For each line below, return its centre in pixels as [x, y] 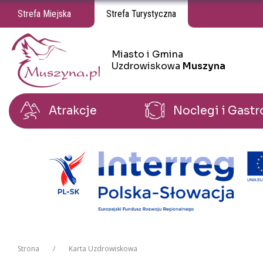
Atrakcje [73, 111]
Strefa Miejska [44, 14]
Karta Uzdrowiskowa [103, 248]
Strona [28, 248]
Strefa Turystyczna [141, 14]
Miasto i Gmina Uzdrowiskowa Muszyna [60, 63]
